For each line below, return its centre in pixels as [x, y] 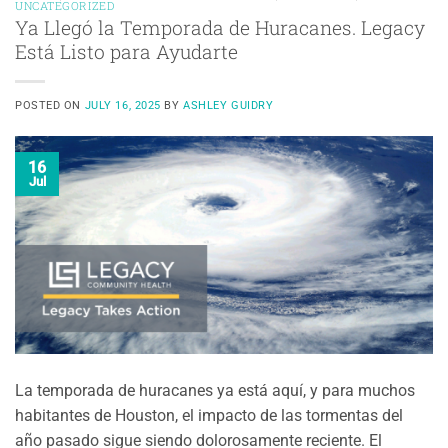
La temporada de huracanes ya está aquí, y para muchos [215, 390]
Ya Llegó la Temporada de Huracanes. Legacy [220, 28]
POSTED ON [50, 106]
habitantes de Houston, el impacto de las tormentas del [209, 415]
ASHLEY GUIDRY [228, 106]
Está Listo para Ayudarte [126, 52]
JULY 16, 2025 [122, 106]
